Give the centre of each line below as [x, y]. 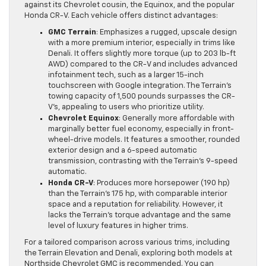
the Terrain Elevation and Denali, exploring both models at [128, 254]
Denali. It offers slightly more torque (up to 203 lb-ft [142, 54]
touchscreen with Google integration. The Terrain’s [140, 86]
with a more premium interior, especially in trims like [142, 43]
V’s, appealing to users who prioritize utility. [126, 107]
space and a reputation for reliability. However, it [135, 205]
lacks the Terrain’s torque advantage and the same [140, 216]
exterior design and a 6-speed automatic [123, 151]
